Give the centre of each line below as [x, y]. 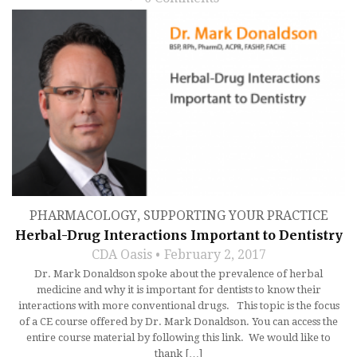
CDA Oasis [122, 254]
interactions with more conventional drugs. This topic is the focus [178, 305]
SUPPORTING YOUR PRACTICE [235, 215]
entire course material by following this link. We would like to [178, 337]
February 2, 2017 [215, 254]
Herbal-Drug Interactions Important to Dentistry [178, 235]
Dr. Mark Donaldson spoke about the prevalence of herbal [178, 273]
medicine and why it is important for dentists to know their [178, 289]
